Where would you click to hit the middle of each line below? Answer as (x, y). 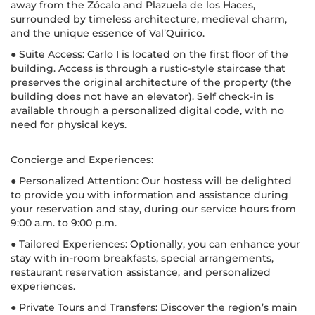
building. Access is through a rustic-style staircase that (148, 68)
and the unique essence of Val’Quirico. (108, 33)
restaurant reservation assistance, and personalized (141, 272)
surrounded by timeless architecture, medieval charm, (149, 19)
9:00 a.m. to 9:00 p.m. (64, 223)
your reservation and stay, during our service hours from (153, 208)
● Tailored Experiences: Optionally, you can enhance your (155, 244)
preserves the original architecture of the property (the (151, 82)
